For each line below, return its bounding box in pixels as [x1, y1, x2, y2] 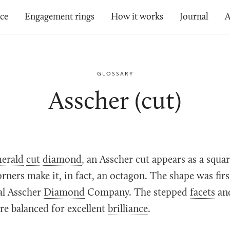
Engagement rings [25, 13, 95, 22]
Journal [180, 13, 209, 22]
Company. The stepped [85, 188, 190, 198]
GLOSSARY [97, 70, 133, 77]
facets [190, 188, 215, 198]
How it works [111, 13, 164, 22]
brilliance [108, 204, 148, 215]
